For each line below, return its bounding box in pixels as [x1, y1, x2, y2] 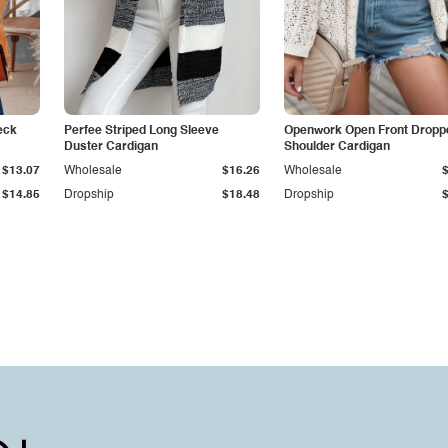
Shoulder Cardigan [284, 141, 390, 153]
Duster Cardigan [64, 141, 158, 153]
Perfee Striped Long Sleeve [64, 125, 219, 137]
